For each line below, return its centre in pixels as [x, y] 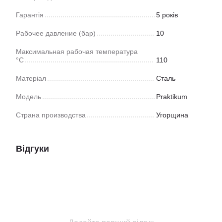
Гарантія [30, 15]
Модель [28, 97]
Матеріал [31, 78]
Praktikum [172, 97]
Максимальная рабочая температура [77, 52]
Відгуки [32, 149]
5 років [167, 15]
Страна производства [51, 115]
